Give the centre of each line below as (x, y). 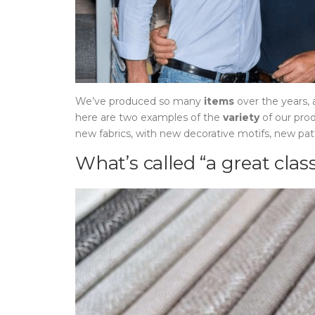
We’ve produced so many (140, 102)
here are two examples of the (149, 118)
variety (241, 118)
